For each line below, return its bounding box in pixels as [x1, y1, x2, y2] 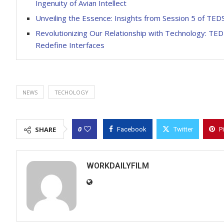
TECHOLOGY [54, 88, 88, 96]
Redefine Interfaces [35, 39, 104, 50]
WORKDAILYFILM [86, 160, 149, 170]
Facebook [117, 125, 146, 133]
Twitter [173, 125, 193, 133]
